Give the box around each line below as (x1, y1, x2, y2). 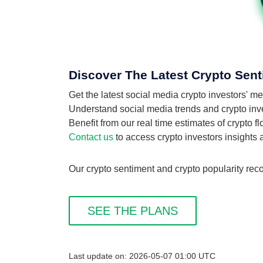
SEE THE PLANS (87, 204, 178, 217)
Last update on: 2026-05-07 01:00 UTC (69, 252, 215, 261)
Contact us (69, 132, 113, 142)
